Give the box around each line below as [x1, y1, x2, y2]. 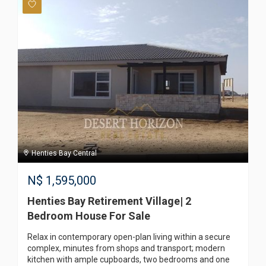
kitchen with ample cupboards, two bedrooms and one [27, 255, 230, 265]
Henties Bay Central [30, 149, 97, 158]
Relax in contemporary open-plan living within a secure [27, 232, 230, 242]
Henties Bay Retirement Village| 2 [27, 195, 191, 208]
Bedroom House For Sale [27, 210, 150, 223]
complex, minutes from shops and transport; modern [27, 243, 225, 254]
